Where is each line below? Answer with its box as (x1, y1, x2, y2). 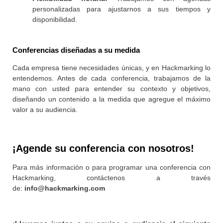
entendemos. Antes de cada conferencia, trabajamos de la (12, 74, 211, 83)
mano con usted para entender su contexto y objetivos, (12, 85, 211, 93)
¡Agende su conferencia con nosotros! (12, 142, 194, 154)
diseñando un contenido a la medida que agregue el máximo (12, 95, 211, 104)
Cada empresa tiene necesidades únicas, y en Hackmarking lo (12, 64, 211, 72)
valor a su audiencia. (12, 106, 78, 114)
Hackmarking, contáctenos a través (12, 173, 211, 182)
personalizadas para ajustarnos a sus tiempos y (32, 5, 211, 13)
